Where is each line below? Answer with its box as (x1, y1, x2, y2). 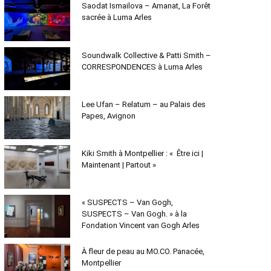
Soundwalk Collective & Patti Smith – (81, 50, 211, 60)
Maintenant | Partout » (81, 160, 156, 170)
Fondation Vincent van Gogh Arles (81, 221, 200, 230)
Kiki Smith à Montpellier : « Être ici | (81, 149, 203, 158)
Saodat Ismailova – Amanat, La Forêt (81, 1, 211, 11)
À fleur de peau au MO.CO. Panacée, (81, 247, 204, 256)
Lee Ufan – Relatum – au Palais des (81, 99, 206, 109)
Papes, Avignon (81, 111, 135, 120)
